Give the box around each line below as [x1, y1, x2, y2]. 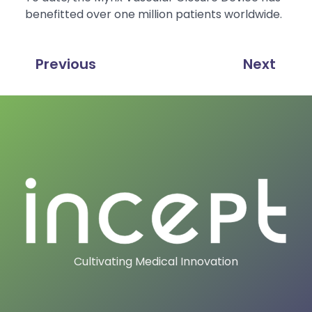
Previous [35, 54, 96, 75]
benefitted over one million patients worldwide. [24, 6, 282, 22]
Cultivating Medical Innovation [74, 253, 238, 270]
